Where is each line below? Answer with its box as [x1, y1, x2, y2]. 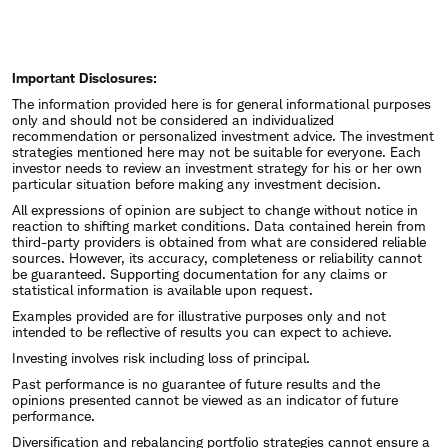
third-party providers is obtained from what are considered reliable [12, 232, 426, 250]
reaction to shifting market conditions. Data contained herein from [12, 216, 426, 234]
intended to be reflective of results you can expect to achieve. [12, 322, 392, 340]
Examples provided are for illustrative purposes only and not [12, 306, 386, 324]
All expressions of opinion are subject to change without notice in [12, 200, 418, 218]
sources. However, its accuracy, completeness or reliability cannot [12, 248, 422, 266]
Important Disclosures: [12, 68, 157, 86]
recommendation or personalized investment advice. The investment [12, 126, 434, 144]
